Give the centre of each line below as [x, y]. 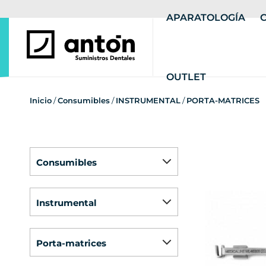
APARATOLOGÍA [206, 17]
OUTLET [186, 77]
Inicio [41, 100]
